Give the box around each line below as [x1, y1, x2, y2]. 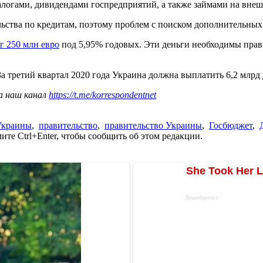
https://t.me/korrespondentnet [49, 89, 156, 100]
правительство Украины [104, 120, 202, 130]
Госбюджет [209, 120, 252, 130]
